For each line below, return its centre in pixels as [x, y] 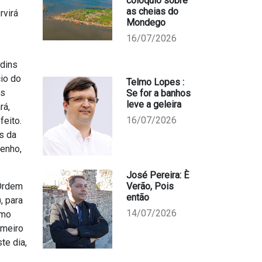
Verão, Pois [150, 186]
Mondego [146, 23]
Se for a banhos [158, 93]
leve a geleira [154, 104]
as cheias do [152, 11]
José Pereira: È [157, 175]
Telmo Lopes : [155, 82]
